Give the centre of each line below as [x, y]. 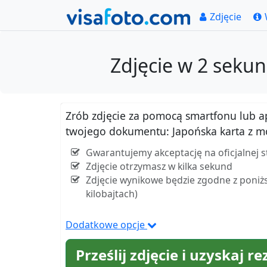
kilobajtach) [111, 194]
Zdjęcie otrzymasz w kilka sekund [159, 167]
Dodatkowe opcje [106, 225]
